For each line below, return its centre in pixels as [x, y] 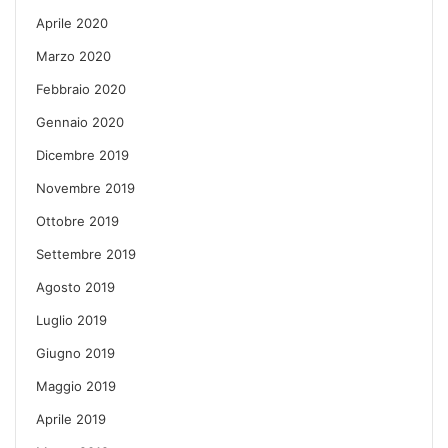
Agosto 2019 [75, 286]
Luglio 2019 [71, 319]
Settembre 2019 [86, 253]
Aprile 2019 [71, 418]
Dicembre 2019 [82, 154]
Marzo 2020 [73, 55]
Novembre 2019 [85, 187]
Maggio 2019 [76, 385]
